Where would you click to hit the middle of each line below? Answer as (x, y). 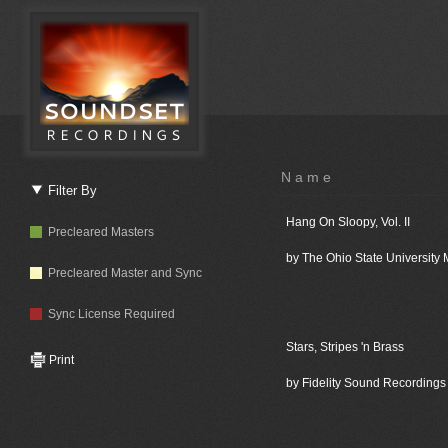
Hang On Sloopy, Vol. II (347, 222)
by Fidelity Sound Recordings (365, 383)
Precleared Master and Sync (122, 273)
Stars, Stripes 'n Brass (344, 347)
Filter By (70, 191)
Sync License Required (108, 314)
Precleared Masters (98, 232)
